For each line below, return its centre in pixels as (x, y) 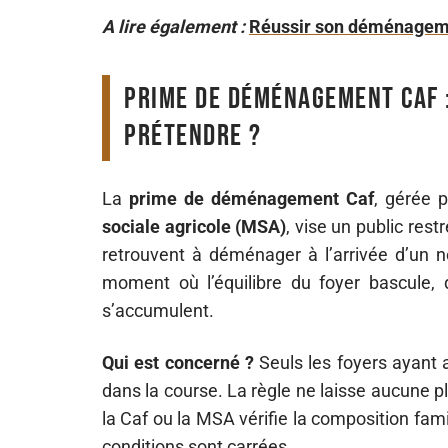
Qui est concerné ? (178, 362)
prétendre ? (193, 136)
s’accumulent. (158, 310)
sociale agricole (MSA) (194, 226)
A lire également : (173, 26)
